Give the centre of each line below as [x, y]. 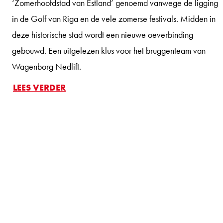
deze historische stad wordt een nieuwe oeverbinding [103, 34]
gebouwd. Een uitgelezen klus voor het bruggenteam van [109, 50]
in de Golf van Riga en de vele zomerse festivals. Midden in [114, 18]
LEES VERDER [39, 87]
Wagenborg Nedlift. [47, 66]
